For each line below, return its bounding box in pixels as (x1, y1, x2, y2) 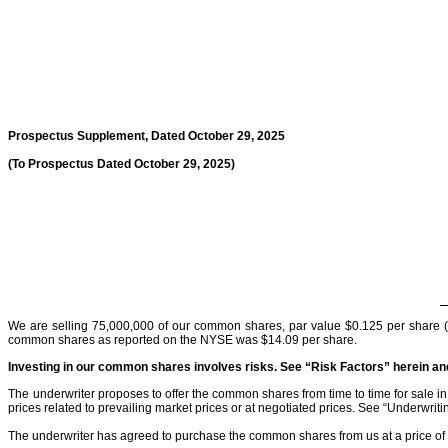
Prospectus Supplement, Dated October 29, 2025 (8, 129, 285, 144)
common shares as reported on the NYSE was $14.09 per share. (8, 332, 357, 347)
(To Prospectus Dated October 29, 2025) (8, 156, 235, 171)
